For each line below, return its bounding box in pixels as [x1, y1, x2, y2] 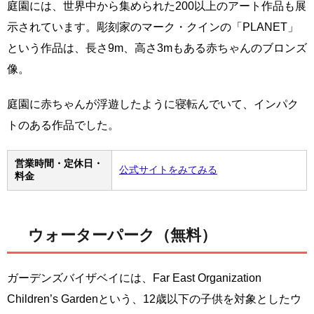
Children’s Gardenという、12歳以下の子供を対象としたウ [7, 292, 301, 305]
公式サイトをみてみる [119, 163, 217, 175]
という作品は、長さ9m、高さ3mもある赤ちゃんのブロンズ [7, 41, 307, 54]
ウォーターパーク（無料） [28, 226, 217, 244]
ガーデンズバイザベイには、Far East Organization [7, 271, 261, 284]
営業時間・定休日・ [15, 157, 103, 169]
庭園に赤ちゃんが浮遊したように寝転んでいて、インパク [7, 97, 299, 110]
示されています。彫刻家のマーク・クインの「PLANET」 [7, 20, 299, 33]
